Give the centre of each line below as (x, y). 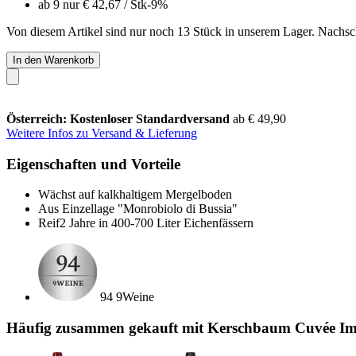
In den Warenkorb (53, 60)
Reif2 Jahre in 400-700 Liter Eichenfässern (146, 223)
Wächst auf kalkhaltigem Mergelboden (135, 195)
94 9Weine (127, 297)
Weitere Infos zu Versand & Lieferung (102, 133)
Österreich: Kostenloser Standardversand (120, 118)
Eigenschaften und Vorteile (93, 164)
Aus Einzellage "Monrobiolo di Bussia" (138, 209)
